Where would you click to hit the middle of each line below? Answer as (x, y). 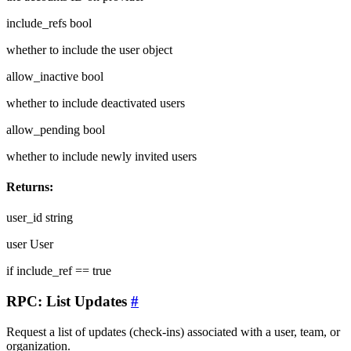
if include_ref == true (59, 271)
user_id (24, 218)
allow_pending (43, 129)
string (59, 218)
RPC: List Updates (69, 302)
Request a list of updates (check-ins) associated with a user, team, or (173, 331)
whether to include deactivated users (96, 103)
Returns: (30, 187)
